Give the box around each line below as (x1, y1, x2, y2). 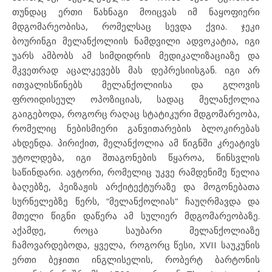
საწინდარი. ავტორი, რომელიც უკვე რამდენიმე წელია (12, 166, 260, 178)
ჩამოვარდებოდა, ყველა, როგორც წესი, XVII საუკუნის (12, 239, 260, 251)
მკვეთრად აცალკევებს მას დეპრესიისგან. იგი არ (12, 64, 260, 76)
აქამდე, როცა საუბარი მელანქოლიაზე (12, 224, 260, 236)
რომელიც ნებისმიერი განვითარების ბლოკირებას (12, 122, 260, 134)
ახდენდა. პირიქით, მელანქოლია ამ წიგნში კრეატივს (12, 137, 260, 149)
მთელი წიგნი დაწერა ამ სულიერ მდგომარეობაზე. (12, 209, 260, 222)
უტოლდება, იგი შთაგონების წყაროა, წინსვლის (12, 151, 260, 163)
